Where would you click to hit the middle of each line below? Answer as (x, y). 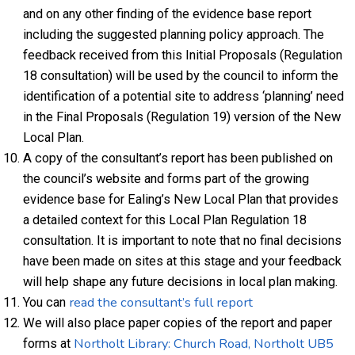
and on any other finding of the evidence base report (168, 14)
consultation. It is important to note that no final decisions (183, 240)
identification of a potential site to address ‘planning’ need (184, 96)
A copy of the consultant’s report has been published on (178, 158)
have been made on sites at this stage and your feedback (183, 261)
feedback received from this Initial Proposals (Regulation (183, 55)
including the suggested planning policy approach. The (174, 34)
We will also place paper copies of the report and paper (178, 323)
